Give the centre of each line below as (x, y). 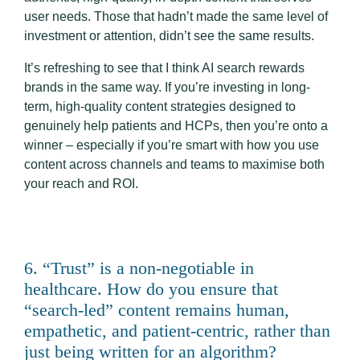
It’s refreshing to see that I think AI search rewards (164, 68)
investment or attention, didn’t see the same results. (169, 36)
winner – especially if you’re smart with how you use (172, 145)
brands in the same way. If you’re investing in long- (167, 88)
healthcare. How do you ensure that (151, 289)
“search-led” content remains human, (157, 310)
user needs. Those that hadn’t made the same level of (176, 17)
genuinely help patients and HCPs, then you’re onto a (176, 126)
